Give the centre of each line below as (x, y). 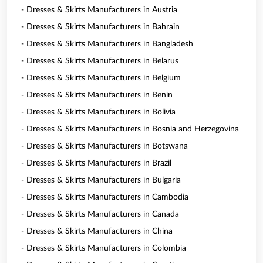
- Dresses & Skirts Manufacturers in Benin (97, 95)
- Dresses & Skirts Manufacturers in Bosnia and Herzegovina (130, 129)
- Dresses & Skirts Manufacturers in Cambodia (105, 197)
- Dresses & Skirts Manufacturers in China (97, 231)
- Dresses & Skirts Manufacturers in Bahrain (100, 27)
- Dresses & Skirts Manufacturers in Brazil (96, 163)
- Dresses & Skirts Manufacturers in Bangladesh (107, 44)
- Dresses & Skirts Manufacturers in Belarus (100, 61)
